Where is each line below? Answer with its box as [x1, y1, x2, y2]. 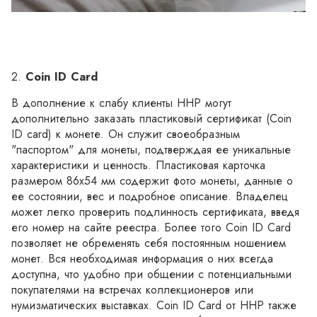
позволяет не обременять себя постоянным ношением [11, 234, 286, 251]
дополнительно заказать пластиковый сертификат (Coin [11, 110, 292, 127]
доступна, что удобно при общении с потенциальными [11, 265, 292, 282]
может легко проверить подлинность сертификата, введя [11, 203, 299, 220]
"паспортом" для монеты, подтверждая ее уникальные [11, 141, 291, 158]
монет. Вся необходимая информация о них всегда [11, 250, 273, 267]
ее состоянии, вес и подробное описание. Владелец [11, 188, 288, 204]
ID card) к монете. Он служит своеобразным [11, 125, 240, 142]
